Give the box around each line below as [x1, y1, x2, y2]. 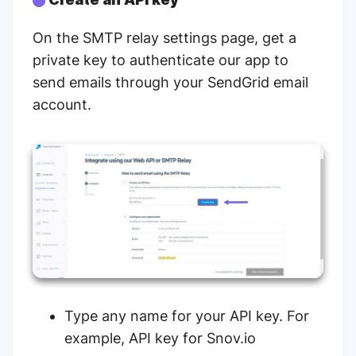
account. [33, 96, 91, 113]
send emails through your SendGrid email [33, 74, 308, 91]
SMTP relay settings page [83, 29, 254, 46]
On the [33, 29, 83, 46]
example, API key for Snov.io [64, 330, 256, 347]
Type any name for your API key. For [64, 308, 309, 325]
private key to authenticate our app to [33, 52, 288, 68]
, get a [254, 29, 296, 46]
